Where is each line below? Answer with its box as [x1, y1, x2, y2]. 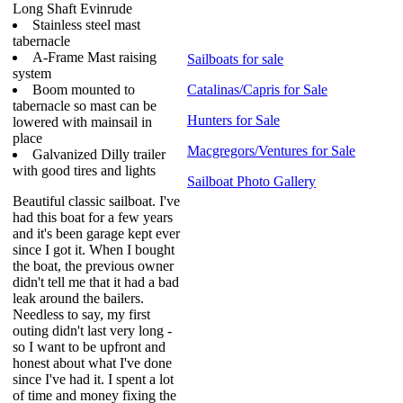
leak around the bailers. [13, 291, 144, 306]
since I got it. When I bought [13, 242, 175, 257]
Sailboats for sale [187, 51, 283, 67]
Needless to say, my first [13, 307, 150, 322]
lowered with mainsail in [13, 114, 152, 130]
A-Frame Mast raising [32, 49, 157, 65]
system [13, 66, 51, 81]
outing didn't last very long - [13, 323, 172, 338]
